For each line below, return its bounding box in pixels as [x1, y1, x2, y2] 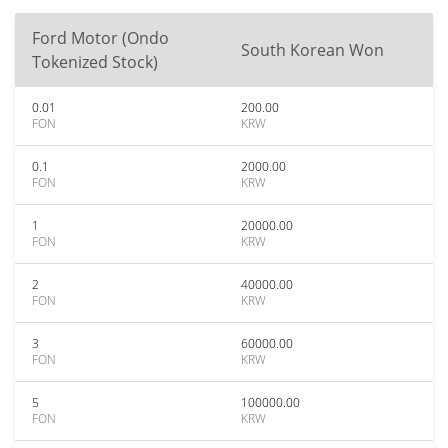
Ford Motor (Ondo [32, 27, 169, 49]
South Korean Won [241, 39, 384, 61]
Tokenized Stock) [32, 51, 158, 73]
